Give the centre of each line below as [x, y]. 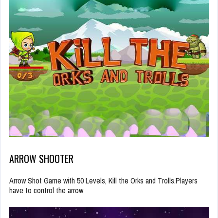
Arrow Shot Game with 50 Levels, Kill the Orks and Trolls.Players [103, 180]
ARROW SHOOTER [41, 158]
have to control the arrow [46, 190]
